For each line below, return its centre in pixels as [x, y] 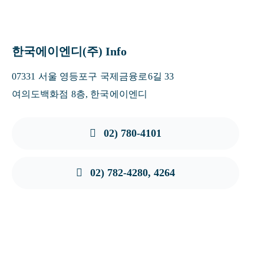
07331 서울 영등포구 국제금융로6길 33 [93, 76]
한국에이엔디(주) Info [69, 51]
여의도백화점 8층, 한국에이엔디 [80, 94]
